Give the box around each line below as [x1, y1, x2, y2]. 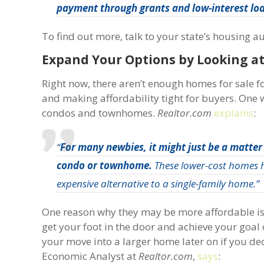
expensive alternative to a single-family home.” [57, 176, 260, 190]
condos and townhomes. [42, 105, 158, 120]
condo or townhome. [57, 158, 153, 172]
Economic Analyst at [42, 249, 139, 263]
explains [214, 105, 254, 120]
